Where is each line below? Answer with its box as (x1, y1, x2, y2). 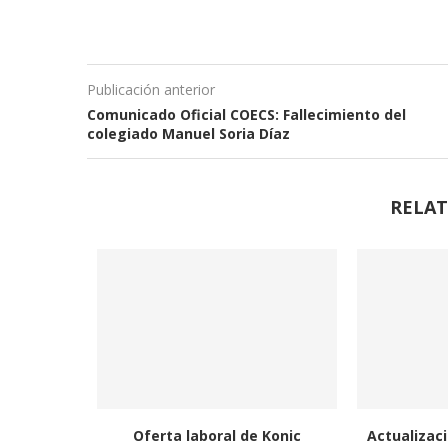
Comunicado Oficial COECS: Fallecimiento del (87, 105, 406, 125)
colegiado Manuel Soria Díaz (87, 124, 290, 144)
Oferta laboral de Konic (132, 426, 301, 446)
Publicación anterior (87, 80, 215, 100)
